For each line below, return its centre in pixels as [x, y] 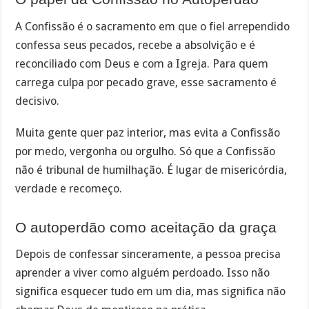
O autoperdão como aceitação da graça [146, 227]
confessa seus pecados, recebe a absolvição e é [136, 45]
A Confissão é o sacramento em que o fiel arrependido [153, 26]
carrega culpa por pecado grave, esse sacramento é [146, 82]
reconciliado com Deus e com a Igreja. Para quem [142, 63]
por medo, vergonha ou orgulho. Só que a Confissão [146, 152]
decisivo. [38, 101]
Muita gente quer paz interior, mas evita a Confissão [148, 133]
